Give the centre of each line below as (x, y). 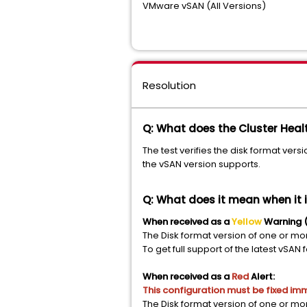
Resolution (169, 86)
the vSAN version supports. (201, 164)
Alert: (263, 277)
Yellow (248, 222)
